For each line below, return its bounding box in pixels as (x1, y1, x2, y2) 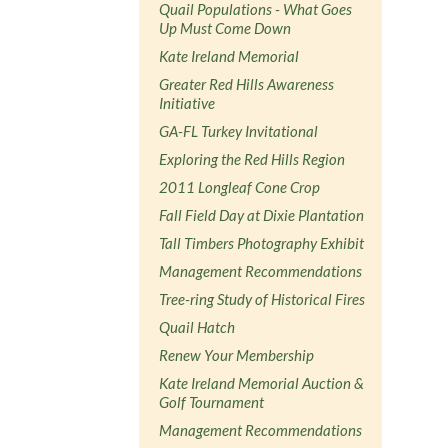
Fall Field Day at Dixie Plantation (159, 205, 365, 224)
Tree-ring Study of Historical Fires (159, 289, 366, 308)
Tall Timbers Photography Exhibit (159, 233, 365, 252)
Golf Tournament (159, 392, 265, 411)
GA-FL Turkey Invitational (159, 121, 319, 140)
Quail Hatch (159, 317, 236, 336)
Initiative (159, 93, 216, 112)
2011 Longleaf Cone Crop (159, 177, 321, 196)
